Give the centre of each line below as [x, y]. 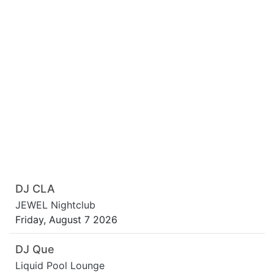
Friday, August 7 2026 [66, 220]
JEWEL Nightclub [55, 205]
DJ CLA [35, 189]
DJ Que [35, 250]
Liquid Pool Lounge [60, 266]
